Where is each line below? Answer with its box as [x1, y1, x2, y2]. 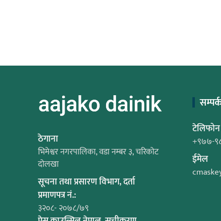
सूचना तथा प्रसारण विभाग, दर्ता [38, 174, 135, 189]
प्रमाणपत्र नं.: [38, 187, 76, 203]
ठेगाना [38, 131, 58, 147]
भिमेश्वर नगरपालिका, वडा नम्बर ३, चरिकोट [38, 145, 158, 159]
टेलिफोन [192, 121, 220, 137]
